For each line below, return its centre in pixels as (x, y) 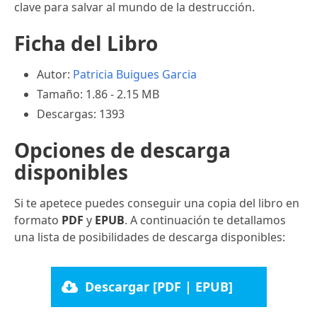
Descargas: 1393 (81, 114)
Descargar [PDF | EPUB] (159, 286)
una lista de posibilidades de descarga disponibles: (150, 237)
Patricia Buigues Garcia (135, 74)
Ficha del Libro (86, 43)
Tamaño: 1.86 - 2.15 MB (98, 94)
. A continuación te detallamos (205, 220)
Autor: (55, 74)
